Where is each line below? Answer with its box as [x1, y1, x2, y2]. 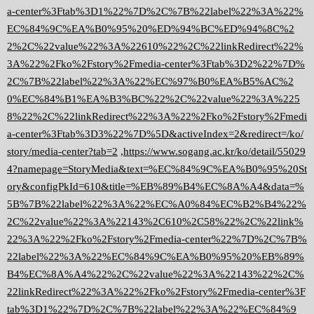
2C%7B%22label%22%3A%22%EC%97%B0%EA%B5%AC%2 [7, 76, 294, 88]
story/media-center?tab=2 [7, 146, 118, 158]
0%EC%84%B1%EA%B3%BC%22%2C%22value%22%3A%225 [7, 93, 300, 105]
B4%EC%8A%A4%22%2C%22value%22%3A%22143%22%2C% [7, 268, 304, 280]
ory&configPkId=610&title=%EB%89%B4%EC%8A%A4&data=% [7, 181, 304, 193]
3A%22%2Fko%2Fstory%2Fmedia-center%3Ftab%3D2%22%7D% [7, 58, 305, 70]
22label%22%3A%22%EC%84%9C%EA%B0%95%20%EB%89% [7, 251, 304, 263]
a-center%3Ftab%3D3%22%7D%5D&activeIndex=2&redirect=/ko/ [7, 128, 303, 140]
